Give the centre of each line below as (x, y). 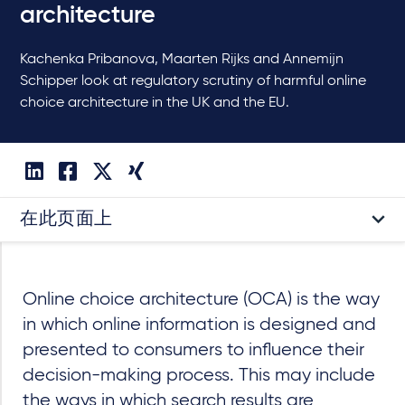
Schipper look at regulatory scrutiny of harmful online (193, 81)
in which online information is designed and (199, 325)
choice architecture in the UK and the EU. (155, 103)
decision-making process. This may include (199, 375)
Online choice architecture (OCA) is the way (201, 299)
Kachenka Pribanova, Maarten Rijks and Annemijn (182, 59)
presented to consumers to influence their (193, 350)
